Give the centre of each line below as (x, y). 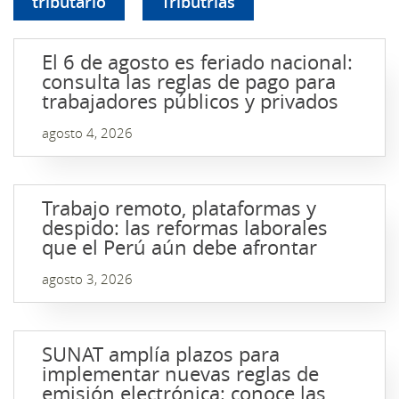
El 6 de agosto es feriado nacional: (197, 62)
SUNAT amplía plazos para (161, 354)
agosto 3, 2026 (87, 279)
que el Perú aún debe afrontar (179, 247)
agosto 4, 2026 (87, 133)
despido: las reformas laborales (185, 228)
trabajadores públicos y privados (190, 101)
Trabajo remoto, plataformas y (179, 208)
